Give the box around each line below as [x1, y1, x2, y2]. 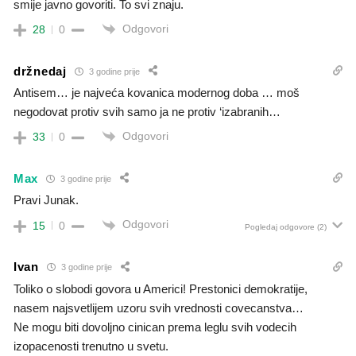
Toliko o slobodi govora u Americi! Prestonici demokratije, [14, 281, 308, 296]
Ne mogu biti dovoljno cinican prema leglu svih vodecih [14, 319, 296, 334]
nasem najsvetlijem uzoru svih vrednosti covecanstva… [14, 300, 304, 315]
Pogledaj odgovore [245, 222, 315, 231]
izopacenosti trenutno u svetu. [14, 339, 168, 353]
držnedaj [14, 64, 67, 78]
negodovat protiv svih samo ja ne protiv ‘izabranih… [14, 105, 281, 119]
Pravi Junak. [14, 193, 79, 207]
